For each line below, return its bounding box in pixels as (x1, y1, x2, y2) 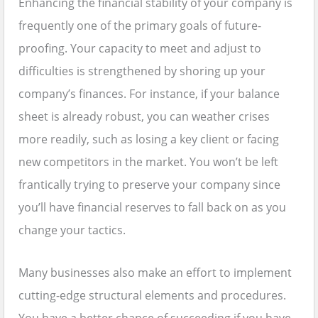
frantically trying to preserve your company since (18, 177, 280, 193)
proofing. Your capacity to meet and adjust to (18, 40, 261, 57)
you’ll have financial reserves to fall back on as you (18, 199, 286, 216)
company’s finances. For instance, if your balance (18, 86, 280, 102)
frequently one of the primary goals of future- (18, 18, 261, 34)
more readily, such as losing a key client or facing (18, 131, 279, 148)
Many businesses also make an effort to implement (18, 265, 292, 281)
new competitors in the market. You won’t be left (18, 154, 278, 170)
